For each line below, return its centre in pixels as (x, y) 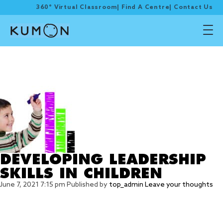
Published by (88, 185)
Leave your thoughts (179, 185)
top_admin (126, 185)
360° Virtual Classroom (76, 7)
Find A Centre (145, 7)
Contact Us (193, 7)
